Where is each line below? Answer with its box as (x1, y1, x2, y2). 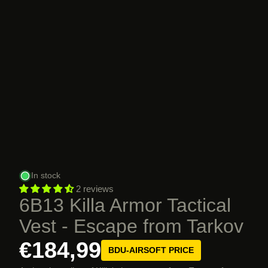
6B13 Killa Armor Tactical (19, 194, 231, 217)
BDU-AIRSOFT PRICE (108, 245, 194, 255)
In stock (31, 170, 60, 181)
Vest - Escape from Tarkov (19, 215, 243, 237)
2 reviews (76, 184, 114, 194)
